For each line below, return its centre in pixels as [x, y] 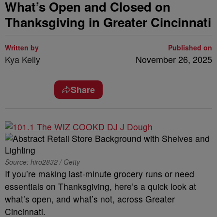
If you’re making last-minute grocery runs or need [100, 174]
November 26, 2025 [174, 59]
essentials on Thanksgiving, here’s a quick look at [101, 186]
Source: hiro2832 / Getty [42, 162]
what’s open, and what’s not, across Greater [90, 199]
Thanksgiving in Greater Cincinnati [108, 22]
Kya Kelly [23, 59]
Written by [22, 47]
